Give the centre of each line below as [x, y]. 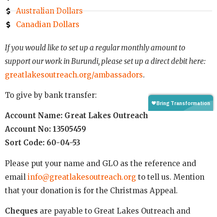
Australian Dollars [49, 11]
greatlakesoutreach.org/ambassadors [74, 75]
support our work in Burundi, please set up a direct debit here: [105, 61]
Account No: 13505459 [46, 129]
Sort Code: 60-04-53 [43, 143]
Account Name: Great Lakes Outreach [77, 116]
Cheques [21, 211]
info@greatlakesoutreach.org [82, 177]
